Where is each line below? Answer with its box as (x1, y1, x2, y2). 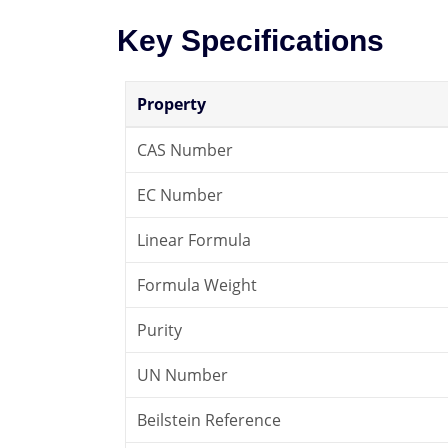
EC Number (137, 183, 224, 206)
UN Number (137, 363, 229, 386)
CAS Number (137, 138, 234, 161)
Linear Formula (137, 228, 252, 251)
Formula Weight (137, 273, 258, 296)
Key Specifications (117, 23, 384, 57)
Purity (137, 318, 183, 341)
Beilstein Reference (137, 408, 282, 431)
